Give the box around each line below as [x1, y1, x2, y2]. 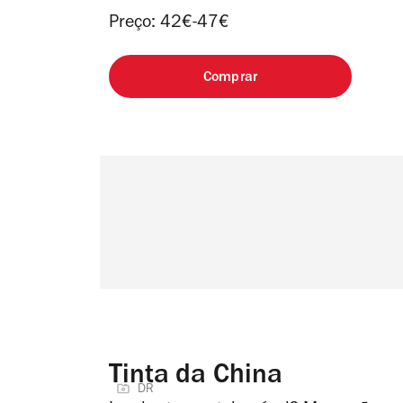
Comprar [202, 70, 258, 85]
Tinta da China [109, 363, 282, 391]
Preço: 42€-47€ [109, 14, 229, 33]
